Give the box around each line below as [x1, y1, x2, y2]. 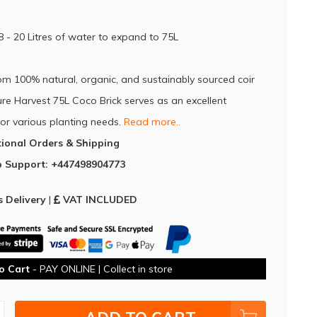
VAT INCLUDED [62, 193, 137, 207]
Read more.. [123, 115, 180, 128]
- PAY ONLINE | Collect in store [29, 262, 173, 275]
